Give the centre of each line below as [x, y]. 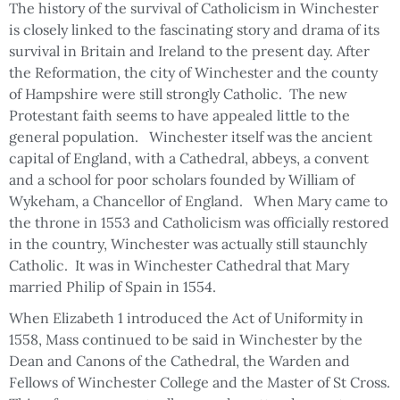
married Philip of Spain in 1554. [112, 287]
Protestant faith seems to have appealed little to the [179, 116]
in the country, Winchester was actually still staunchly [188, 244]
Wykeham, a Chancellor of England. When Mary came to [198, 201]
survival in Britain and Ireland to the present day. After [189, 51]
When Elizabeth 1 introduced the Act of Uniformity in [186, 317]
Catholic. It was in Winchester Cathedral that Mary [179, 266]
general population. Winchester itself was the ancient [191, 137]
